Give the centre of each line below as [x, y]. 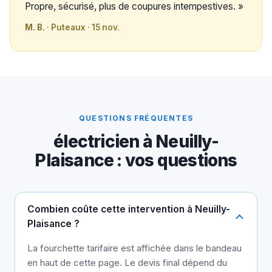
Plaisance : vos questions [136, 161]
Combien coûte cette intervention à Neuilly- [129, 209]
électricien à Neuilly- [136, 142]
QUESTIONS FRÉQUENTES [136, 118]
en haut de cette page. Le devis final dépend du [127, 263]
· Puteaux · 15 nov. [82, 28]
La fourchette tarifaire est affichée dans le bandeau [134, 248]
